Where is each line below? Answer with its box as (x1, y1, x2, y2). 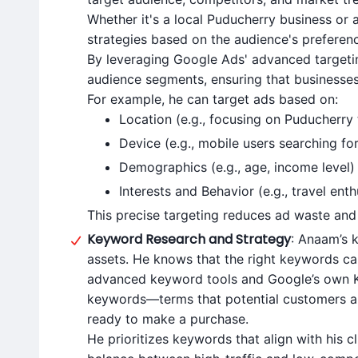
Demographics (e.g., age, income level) (119, 159, 355, 175)
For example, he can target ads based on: (87, 91, 338, 107)
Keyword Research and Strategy (87, 230, 291, 249)
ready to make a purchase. (87, 311, 249, 327)
